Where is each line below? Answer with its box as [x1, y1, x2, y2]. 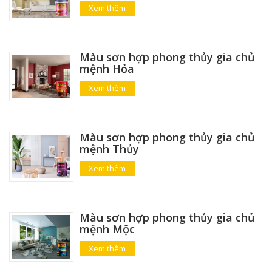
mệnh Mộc [79, 221, 135, 236]
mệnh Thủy [79, 141, 139, 156]
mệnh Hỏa [79, 61, 134, 76]
